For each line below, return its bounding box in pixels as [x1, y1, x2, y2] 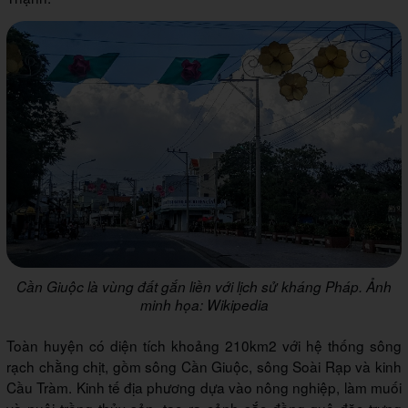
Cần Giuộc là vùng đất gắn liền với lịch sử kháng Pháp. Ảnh [16, 277, 392, 297]
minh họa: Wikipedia [139, 295, 269, 315]
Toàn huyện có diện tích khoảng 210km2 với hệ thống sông [6, 335, 402, 356]
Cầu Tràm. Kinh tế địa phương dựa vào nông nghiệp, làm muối [6, 377, 402, 398]
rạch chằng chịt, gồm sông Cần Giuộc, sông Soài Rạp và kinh [6, 356, 402, 377]
